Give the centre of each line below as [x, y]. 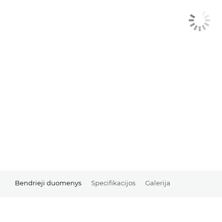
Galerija [158, 183]
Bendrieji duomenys [48, 183]
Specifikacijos [113, 183]
